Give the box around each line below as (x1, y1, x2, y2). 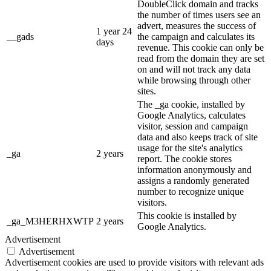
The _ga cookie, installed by (137, 99, 245, 109)
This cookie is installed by (137, 210, 237, 221)
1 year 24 (96, 25, 132, 36)
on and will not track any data (137, 64, 250, 74)
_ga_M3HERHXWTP (7, 215, 94, 226)
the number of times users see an (137, 9, 261, 20)
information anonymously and (137, 164, 252, 175)
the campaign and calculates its (137, 31, 255, 42)
